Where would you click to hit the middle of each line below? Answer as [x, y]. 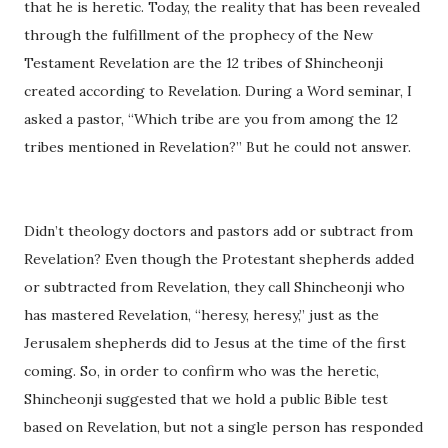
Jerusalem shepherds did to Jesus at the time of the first [215, 343]
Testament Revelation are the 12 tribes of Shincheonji [203, 63]
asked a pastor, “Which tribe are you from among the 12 [211, 119]
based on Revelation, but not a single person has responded [223, 427]
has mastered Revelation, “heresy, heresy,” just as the [201, 315]
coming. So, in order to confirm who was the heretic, [201, 371]
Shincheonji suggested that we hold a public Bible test [206, 399]
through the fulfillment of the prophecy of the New [198, 35]
